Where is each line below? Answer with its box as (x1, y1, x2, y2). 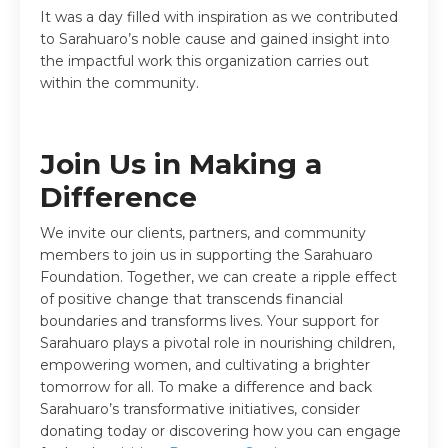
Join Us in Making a (40, 146, 322, 181)
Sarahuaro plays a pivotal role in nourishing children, (40, 333, 395, 352)
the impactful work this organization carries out (40, 51, 369, 70)
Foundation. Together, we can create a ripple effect (40, 267, 397, 286)
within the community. (40, 73, 199, 92)
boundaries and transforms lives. (40, 311, 267, 330)
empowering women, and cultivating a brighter (40, 355, 370, 374)
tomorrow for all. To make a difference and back (40, 377, 372, 396)
